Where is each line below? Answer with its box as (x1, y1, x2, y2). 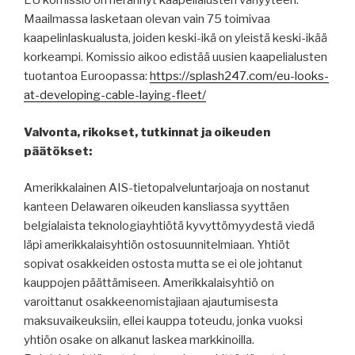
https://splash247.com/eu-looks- (150, 69, 329, 84)
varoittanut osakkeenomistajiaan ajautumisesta (24, 295, 278, 310)
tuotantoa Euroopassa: (24, 69, 150, 84)
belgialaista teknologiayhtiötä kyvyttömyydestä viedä (24, 219, 315, 234)
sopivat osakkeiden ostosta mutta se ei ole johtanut (24, 257, 303, 272)
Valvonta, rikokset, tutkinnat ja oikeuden (24, 124, 270, 139)
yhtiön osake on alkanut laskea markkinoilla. (24, 333, 254, 348)
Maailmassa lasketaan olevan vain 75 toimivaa (24, 12, 270, 27)
